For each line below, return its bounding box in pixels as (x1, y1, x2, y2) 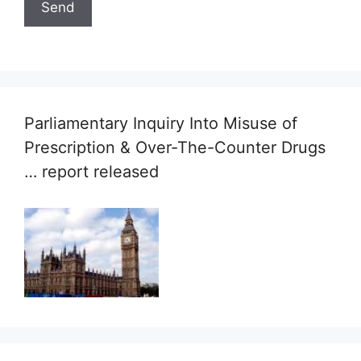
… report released (24, 162, 159, 181)
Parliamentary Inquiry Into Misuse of (24, 114, 297, 133)
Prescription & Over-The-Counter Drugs (24, 138, 326, 157)
